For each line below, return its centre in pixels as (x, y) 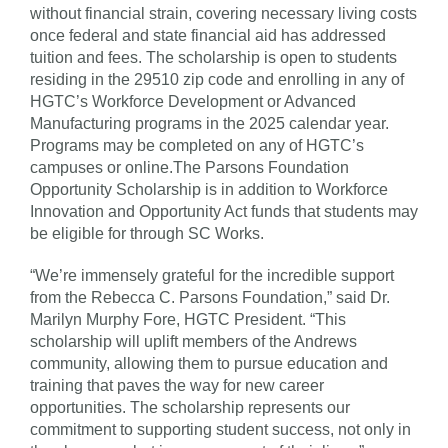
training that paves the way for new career (177, 385)
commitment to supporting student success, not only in (220, 429)
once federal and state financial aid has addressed (208, 35)
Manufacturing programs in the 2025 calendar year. (211, 123)
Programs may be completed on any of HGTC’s (197, 145)
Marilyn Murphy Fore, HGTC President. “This (188, 319)
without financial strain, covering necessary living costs (223, 13)
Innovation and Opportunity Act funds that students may (224, 211)
